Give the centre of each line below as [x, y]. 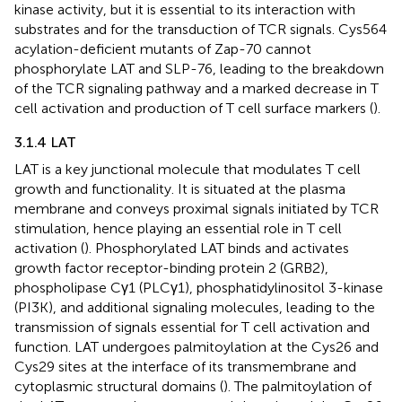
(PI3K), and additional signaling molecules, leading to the [195, 307]
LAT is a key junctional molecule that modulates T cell [188, 169]
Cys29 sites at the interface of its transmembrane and [185, 366]
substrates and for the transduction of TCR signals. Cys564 [201, 29]
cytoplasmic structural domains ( [119, 386]
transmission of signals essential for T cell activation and [192, 327]
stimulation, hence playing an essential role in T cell [178, 228]
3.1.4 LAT [45, 142]
